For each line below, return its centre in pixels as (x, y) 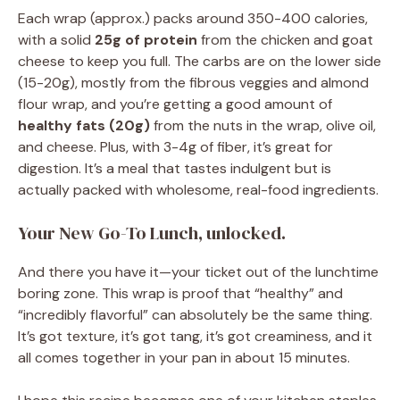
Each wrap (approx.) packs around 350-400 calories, (193, 19)
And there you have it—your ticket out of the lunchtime (198, 272)
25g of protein (146, 40)
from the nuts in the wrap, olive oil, (263, 126)
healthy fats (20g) (84, 126)
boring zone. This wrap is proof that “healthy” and (180, 294)
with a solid (56, 40)
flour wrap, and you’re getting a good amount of (175, 104)
